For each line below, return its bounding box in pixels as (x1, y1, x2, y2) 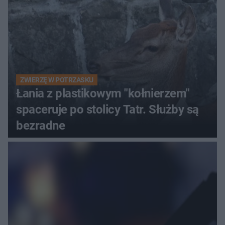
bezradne (16, 119, 65, 133)
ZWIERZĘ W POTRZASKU (20, 76, 93, 84)
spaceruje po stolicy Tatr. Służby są (16, 102, 199, 117)
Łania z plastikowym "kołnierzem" (16, 86, 190, 101)
